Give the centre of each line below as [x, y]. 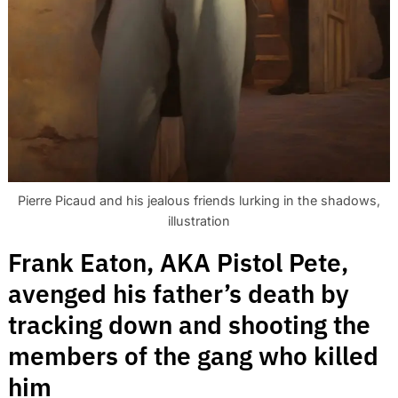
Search [62, 133]
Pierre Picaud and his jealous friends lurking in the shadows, [199, 200]
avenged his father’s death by [179, 293]
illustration [199, 220]
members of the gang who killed [193, 355]
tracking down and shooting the [189, 324]
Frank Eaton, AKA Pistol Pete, [178, 262]
